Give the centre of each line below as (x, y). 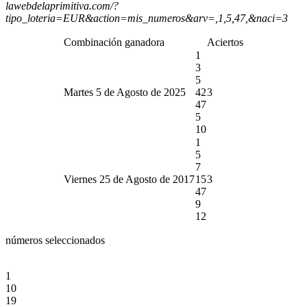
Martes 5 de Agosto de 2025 (125, 92)
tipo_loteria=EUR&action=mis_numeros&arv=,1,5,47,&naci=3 (147, 18)
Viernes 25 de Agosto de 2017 (129, 179)
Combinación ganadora (114, 42)
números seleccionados (55, 240)
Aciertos (225, 42)
